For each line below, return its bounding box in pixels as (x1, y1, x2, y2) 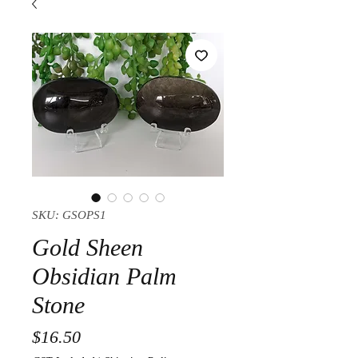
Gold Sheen (32, 233, 143, 261)
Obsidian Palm (32, 262, 177, 289)
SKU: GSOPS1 (32, 208, 106, 221)
